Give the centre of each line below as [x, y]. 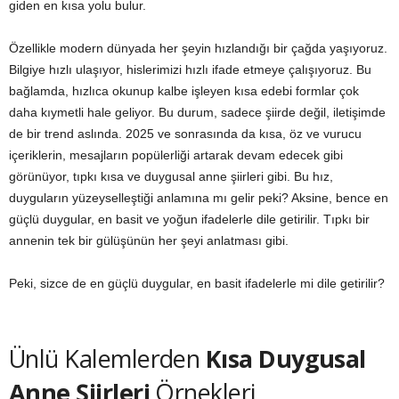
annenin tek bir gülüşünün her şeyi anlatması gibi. [149, 241]
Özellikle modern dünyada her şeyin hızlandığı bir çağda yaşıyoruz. [198, 49]
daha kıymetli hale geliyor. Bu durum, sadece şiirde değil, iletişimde [197, 113]
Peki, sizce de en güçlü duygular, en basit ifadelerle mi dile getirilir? [197, 284]
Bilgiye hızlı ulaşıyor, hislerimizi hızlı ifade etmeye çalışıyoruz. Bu [190, 70]
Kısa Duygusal [285, 359]
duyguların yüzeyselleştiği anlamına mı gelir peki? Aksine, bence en [199, 198]
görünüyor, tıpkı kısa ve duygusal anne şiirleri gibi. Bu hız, [171, 177]
